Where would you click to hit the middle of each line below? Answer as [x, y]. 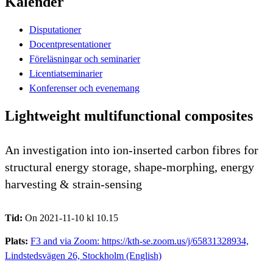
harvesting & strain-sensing [73, 184]
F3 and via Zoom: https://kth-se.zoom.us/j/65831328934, [140, 241]
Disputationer [55, 29]
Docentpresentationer [70, 44]
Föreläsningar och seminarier [85, 58]
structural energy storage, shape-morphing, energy [129, 167]
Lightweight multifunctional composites [129, 115]
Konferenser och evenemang [84, 88]
